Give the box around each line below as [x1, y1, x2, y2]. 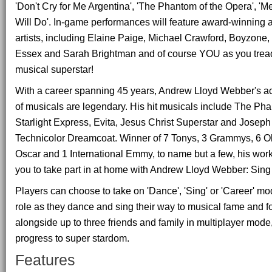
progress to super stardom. [15, 232, 129, 243]
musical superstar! [15, 64, 93, 75]
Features [15, 251, 75, 268]
